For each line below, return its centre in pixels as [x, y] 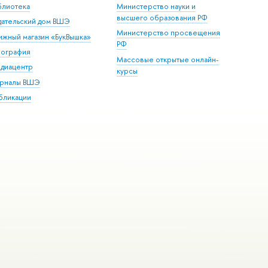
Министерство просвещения [169, 33]
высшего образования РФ [162, 17]
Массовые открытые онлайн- [168, 59]
